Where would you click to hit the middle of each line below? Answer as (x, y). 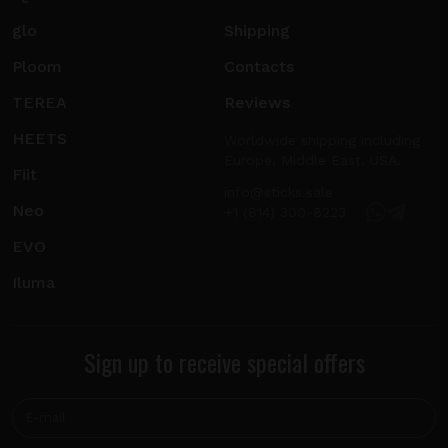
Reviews (257, 102)
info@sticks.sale (278, 191)
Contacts (259, 66)
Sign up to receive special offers (224, 361)
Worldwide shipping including (322, 139)
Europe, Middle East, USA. (312, 159)
